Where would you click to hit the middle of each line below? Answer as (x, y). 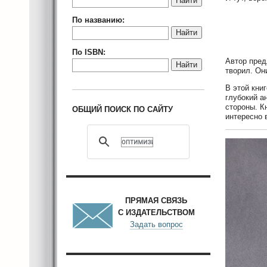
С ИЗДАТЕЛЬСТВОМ (156, 212)
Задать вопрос (156, 224)
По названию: (98, 20)
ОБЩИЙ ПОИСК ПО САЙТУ (122, 109)
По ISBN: (89, 52)
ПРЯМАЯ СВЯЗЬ (156, 201)
